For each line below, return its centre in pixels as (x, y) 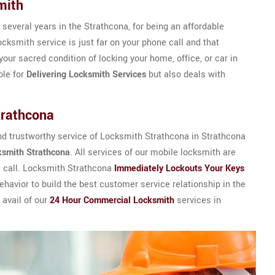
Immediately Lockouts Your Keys (179, 168)
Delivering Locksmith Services (86, 75)
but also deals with (186, 75)
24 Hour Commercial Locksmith (112, 200)
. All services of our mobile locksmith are (153, 153)
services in (198, 200)
